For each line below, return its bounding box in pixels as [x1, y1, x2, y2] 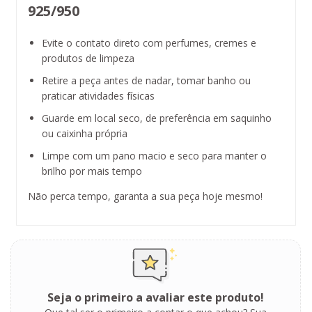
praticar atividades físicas [42, 88, 155, 102]
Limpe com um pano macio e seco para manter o [42, 148, 267, 162]
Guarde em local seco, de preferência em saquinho [42, 111, 272, 125]
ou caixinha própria [42, 126, 127, 140]
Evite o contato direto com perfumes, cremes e [42, 36, 256, 49]
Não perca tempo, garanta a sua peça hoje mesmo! [28, 189, 263, 203]
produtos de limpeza [42, 51, 134, 65]
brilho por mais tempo [42, 164, 142, 178]
